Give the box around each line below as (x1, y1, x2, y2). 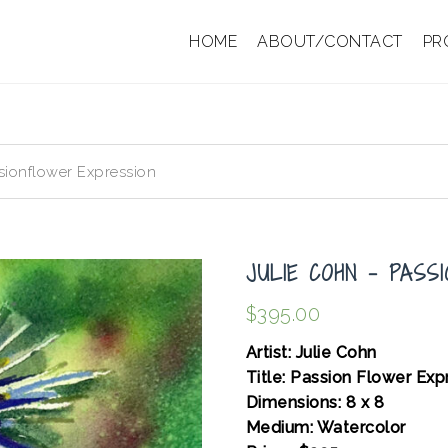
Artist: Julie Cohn (245, 343, 382, 363)
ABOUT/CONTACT (257, 32, 403, 52)
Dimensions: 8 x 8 (245, 393, 385, 413)
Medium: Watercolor (245, 418, 406, 438)
